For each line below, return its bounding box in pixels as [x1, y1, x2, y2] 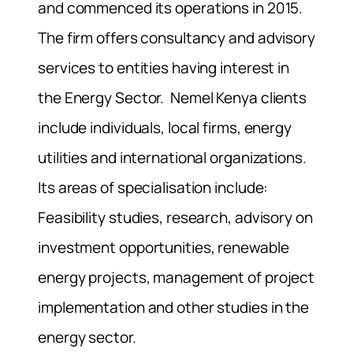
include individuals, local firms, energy [38, 117, 292, 138]
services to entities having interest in [38, 57, 290, 78]
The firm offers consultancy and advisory [38, 27, 315, 48]
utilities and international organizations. [38, 147, 307, 168]
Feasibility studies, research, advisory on [38, 206, 313, 228]
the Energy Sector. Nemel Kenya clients [38, 87, 307, 108]
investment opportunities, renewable [38, 236, 289, 258]
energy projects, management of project [38, 266, 315, 288]
